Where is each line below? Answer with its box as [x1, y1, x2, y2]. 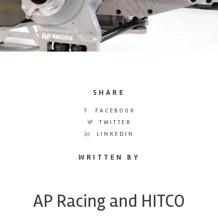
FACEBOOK [92, 107, 136, 114]
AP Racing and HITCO [33, 190, 185, 212]
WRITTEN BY [78, 152, 140, 162]
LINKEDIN [93, 130, 134, 138]
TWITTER [96, 118, 132, 126]
